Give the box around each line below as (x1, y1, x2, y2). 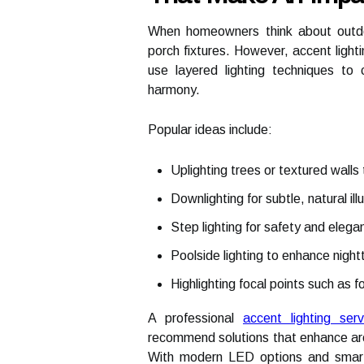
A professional (148, 311, 243, 325)
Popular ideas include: (148, 123, 272, 136)
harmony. (148, 83, 200, 97)
